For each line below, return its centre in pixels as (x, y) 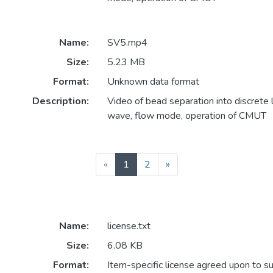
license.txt (129, 226)
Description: (60, 101)
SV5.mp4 (127, 43)
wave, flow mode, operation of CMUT (186, 116)
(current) (146, 164)
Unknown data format (153, 82)
